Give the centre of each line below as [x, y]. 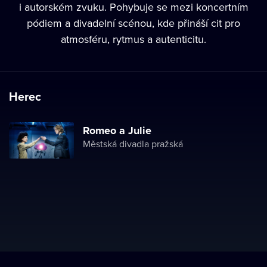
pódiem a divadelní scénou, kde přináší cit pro [133, 23]
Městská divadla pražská [133, 144]
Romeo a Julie [117, 131]
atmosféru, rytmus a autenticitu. [133, 39]
